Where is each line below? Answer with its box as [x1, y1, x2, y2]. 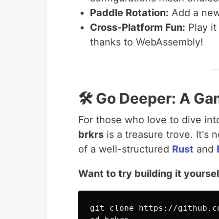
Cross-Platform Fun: [90, 22, 185, 34]
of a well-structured [78, 143, 172, 155]
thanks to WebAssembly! [90, 36, 203, 48]
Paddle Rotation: [90, 7, 169, 19]
